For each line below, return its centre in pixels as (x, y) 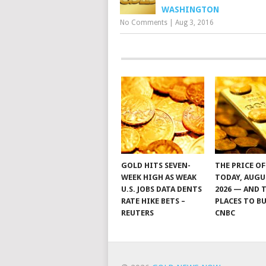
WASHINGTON (190, 9)
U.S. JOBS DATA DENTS (161, 189)
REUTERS (137, 213)
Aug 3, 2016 (194, 23)
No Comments (144, 23)
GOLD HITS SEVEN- (156, 165)
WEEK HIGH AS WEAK (159, 177)
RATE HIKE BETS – (153, 201)
